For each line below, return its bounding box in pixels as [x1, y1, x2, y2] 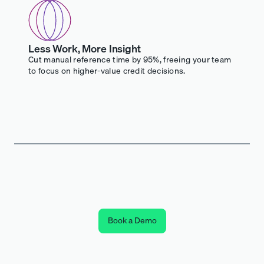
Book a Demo [107, 213, 157, 227]
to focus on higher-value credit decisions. [28, 64, 186, 77]
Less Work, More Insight [28, 39, 141, 57]
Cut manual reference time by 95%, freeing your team [28, 52, 232, 66]
